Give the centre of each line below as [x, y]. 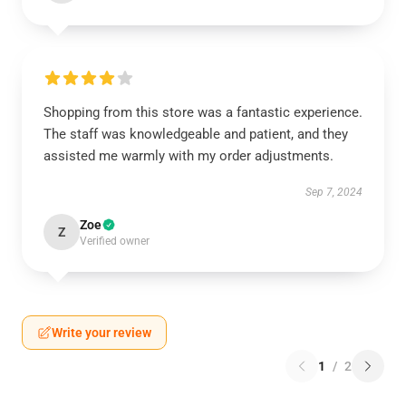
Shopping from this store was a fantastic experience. [203, 112]
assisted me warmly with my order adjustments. [188, 156]
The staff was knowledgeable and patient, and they [196, 134]
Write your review [101, 333]
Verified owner [115, 241]
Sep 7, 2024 [334, 192]
